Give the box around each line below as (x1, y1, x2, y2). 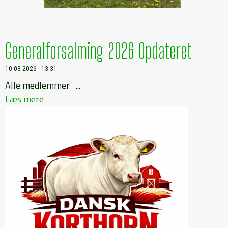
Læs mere (5, 92, 44, 106)
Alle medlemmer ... (5, 78, 80, 92)
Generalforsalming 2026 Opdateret (5, 38, 192, 63)
